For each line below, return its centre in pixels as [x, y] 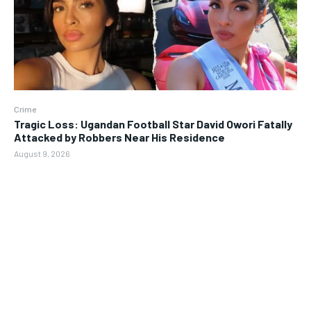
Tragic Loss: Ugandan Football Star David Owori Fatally [153, 124]
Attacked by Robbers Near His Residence [119, 137]
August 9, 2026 [42, 154]
